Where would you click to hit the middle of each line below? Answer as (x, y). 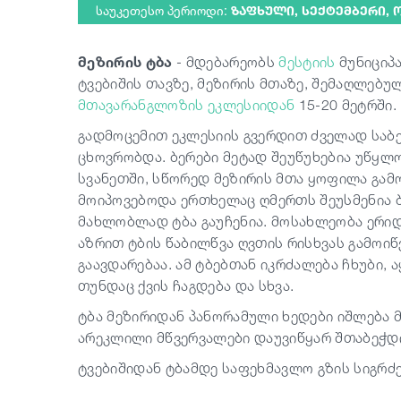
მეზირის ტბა (125, 62)
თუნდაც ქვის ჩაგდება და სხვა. (186, 286)
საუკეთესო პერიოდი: (163, 10)
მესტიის (309, 62)
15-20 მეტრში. (346, 105)
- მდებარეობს (226, 62)
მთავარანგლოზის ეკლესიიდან (187, 105)
